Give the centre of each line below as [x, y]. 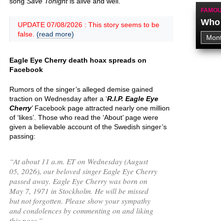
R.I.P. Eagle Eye [133, 99]
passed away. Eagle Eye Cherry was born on [78, 181]
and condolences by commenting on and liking [81, 210]
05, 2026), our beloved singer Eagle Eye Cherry [83, 171]
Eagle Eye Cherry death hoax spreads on [78, 60]
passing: [22, 136]
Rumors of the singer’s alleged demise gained [81, 89]
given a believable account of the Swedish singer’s [88, 127]
